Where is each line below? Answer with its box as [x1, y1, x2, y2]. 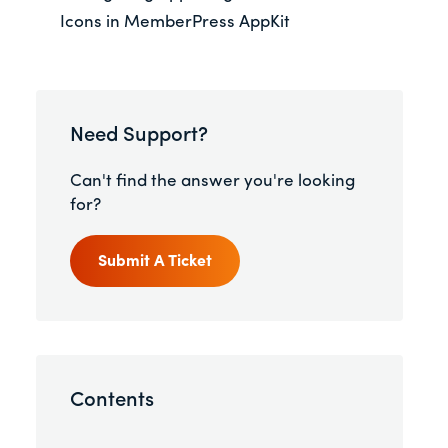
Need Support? [70, 126, 209, 147]
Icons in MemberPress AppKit [60, 14, 290, 32]
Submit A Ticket [98, 253, 213, 270]
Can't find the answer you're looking [70, 172, 356, 190]
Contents [70, 391, 155, 412]
